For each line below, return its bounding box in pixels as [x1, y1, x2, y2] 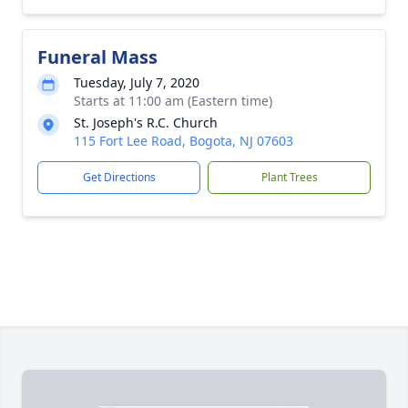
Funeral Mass [37, 45, 158, 69]
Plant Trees [260, 169, 318, 185]
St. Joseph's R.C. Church [74, 114, 218, 131]
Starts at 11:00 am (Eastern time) [74, 92, 272, 109]
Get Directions [82, 169, 156, 185]
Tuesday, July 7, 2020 [74, 74, 199, 91]
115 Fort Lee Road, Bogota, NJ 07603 [74, 132, 293, 149]
